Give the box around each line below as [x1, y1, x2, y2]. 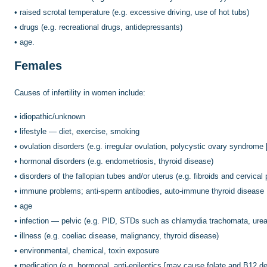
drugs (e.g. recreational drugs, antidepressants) [20, 22, 182, 32]
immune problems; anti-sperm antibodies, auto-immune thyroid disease [20, 186, 264, 195]
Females [14, 58, 62, 72]
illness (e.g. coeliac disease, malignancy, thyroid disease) [20, 231, 219, 240]
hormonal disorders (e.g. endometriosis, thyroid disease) [20, 156, 213, 166]
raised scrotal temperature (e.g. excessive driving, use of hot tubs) [20, 7, 249, 17]
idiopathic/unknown [20, 111, 85, 121]
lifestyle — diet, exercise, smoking [20, 126, 139, 136]
